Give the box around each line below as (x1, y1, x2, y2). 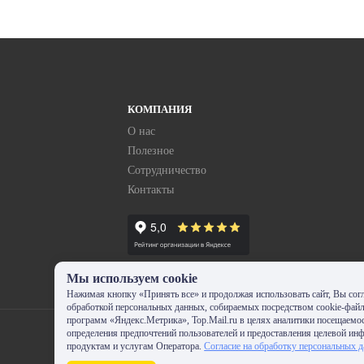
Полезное (128, 145, 174, 157)
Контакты (128, 184, 174, 196)
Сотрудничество (128, 164, 206, 176)
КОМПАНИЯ (128, 103, 192, 115)
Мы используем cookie (67, 271, 198, 285)
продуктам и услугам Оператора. (67, 340, 205, 352)
